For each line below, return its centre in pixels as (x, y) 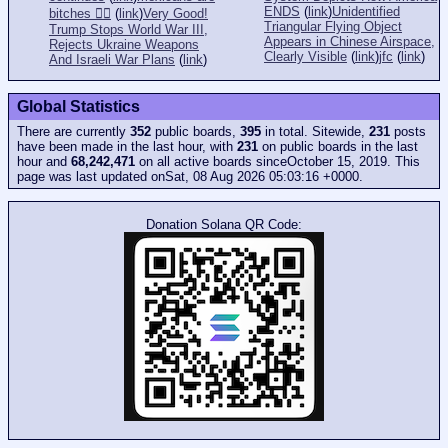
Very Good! (175, 13)
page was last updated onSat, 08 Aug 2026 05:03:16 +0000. (190, 177)
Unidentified (366, 11)
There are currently (73, 132)
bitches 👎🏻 (80, 13)
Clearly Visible (305, 56)
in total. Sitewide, (315, 132)
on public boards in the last (338, 147)
